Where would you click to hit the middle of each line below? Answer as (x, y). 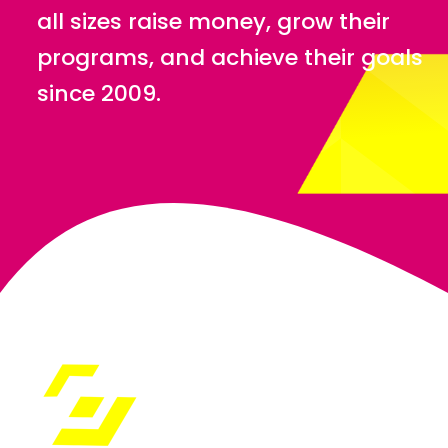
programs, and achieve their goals (229, 57)
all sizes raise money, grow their (213, 21)
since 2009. (98, 93)
